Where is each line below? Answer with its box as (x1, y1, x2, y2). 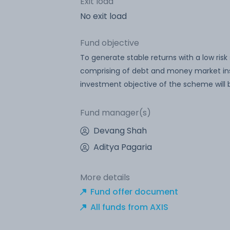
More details (80, 171, 130, 183)
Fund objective (80, 36, 139, 49)
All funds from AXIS (90, 201, 168, 213)
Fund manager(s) (80, 106, 151, 119)
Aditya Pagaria (93, 141, 152, 153)
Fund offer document (90, 185, 178, 198)
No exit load (80, 10, 127, 22)
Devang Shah (93, 124, 147, 137)
